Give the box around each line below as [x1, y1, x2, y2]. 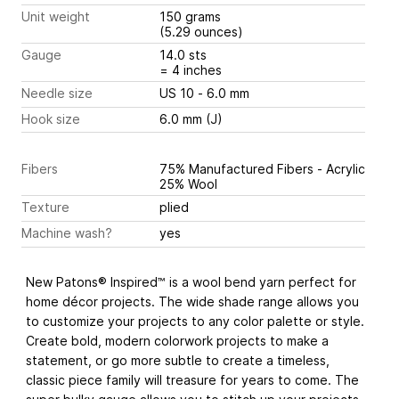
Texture [21, 199, 69, 216]
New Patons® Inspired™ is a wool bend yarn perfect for [26, 273, 356, 289]
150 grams [159, 9, 224, 25]
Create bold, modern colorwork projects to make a [26, 332, 329, 348]
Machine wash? [21, 224, 112, 240]
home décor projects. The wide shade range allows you [26, 293, 359, 309]
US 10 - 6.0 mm [198, 85, 249, 102]
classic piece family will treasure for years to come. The [26, 371, 359, 387]
